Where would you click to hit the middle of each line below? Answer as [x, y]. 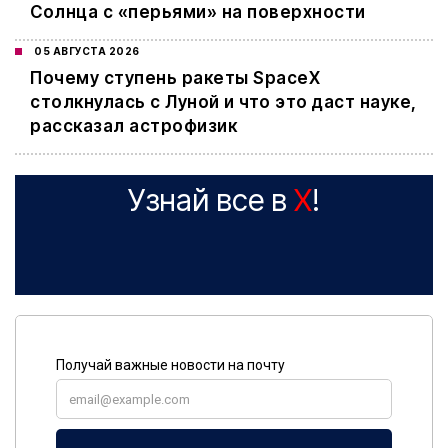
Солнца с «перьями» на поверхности [198, 12]
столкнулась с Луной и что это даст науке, [223, 102]
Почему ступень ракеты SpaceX [175, 78]
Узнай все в [211, 200]
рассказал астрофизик [133, 126]
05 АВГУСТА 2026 [87, 51]
